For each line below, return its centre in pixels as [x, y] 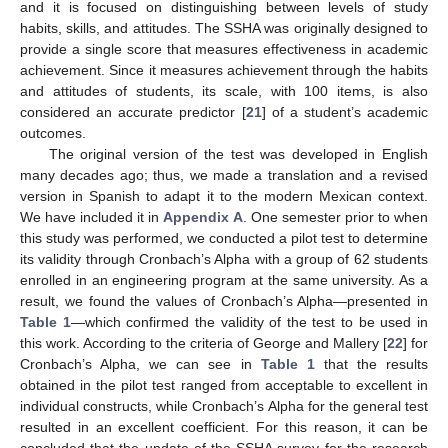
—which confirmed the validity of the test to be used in [249, 321]
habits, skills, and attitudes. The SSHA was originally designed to [224, 27]
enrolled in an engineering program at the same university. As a [224, 279]
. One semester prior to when [335, 216]
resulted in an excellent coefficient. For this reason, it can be [224, 426]
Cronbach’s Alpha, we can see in [140, 363]
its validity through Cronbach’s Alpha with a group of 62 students [224, 258]
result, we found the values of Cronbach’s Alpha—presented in [224, 300]
